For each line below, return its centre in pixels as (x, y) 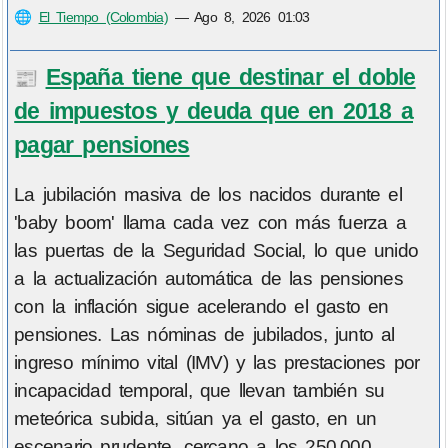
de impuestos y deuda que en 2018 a (213, 110)
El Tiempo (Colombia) (103, 17)
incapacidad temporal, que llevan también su (199, 391)
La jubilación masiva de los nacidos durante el (208, 195)
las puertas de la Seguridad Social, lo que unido (216, 251)
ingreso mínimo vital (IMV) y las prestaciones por (217, 363)
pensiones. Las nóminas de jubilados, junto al (204, 335)
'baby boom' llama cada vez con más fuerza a (210, 223)
